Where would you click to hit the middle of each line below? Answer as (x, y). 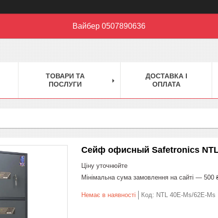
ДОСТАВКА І (166, 76)
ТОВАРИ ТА (65, 76)
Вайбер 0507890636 (109, 26)
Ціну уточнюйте (104, 165)
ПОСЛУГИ (65, 84)
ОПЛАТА (166, 84)
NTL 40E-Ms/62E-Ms (186, 195)
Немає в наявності (109, 195)
